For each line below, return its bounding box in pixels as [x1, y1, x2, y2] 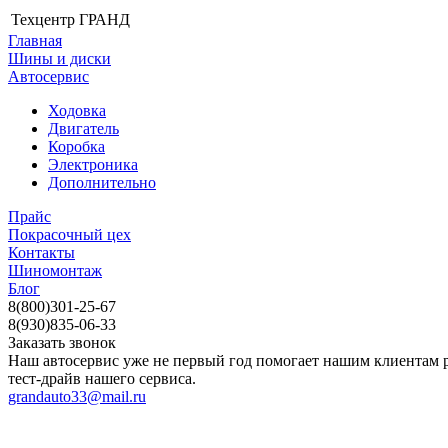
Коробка [48, 138, 105, 155]
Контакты [8, 244, 75, 261]
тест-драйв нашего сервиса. [8, 370, 196, 387]
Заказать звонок [8, 334, 116, 351]
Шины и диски [8, 50, 111, 67]
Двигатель [48, 120, 119, 137]
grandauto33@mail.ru [8, 388, 146, 405]
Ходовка [48, 102, 106, 119]
